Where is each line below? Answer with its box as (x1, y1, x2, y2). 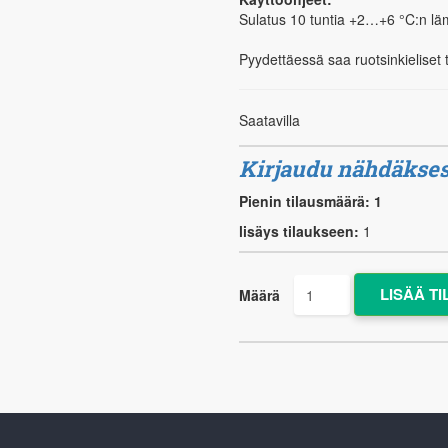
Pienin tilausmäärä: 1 (238, 191, 382, 211)
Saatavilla (238, 110, 300, 130)
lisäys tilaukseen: (238, 221, 359, 241)
